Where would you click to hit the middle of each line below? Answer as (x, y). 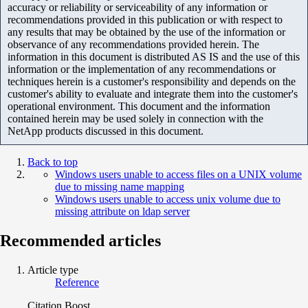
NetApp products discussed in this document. (106, 131)
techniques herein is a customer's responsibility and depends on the (152, 81)
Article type (53, 269)
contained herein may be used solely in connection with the (135, 118)
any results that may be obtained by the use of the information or (146, 32)
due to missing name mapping (120, 186)
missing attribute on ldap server (122, 211)
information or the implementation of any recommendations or (142, 69)
